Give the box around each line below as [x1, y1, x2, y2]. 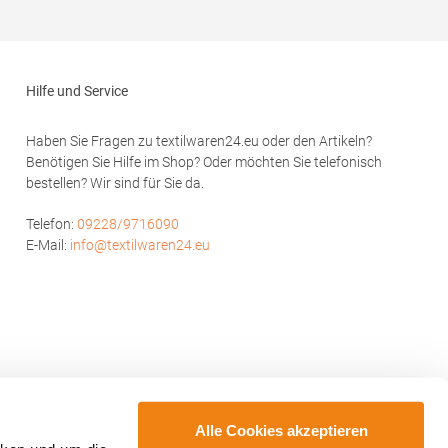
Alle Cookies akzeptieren [194, 421, 368, 439]
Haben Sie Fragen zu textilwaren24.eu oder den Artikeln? [26, 133, 372, 149]
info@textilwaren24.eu [70, 237, 210, 253]
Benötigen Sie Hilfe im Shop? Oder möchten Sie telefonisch [26, 154, 382, 170]
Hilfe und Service [26, 83, 128, 99]
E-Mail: [26, 237, 70, 253]
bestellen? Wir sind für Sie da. [26, 175, 204, 191]
